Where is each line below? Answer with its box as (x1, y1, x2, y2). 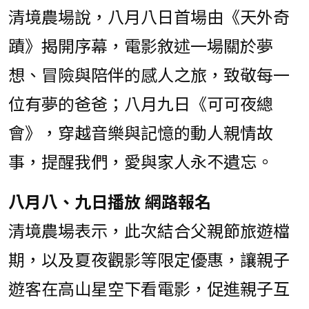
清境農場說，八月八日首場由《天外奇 (8, 8, 290, 28)
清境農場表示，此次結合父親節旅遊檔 (8, 221, 290, 241)
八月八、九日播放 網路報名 (8, 192, 211, 212)
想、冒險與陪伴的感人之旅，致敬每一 (8, 66, 290, 86)
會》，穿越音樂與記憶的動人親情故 (8, 123, 273, 143)
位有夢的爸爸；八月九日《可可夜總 (8, 94, 273, 114)
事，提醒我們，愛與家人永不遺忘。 (8, 152, 273, 172)
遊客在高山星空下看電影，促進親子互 (8, 279, 290, 299)
